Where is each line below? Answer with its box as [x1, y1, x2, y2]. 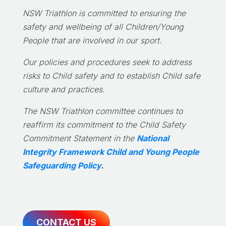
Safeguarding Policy [22, 160, 101, 171]
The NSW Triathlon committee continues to [22, 106, 183, 117]
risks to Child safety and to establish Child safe [22, 71, 200, 81]
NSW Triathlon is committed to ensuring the [22, 8, 186, 19]
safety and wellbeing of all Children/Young [22, 22, 184, 32]
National [136, 133, 169, 144]
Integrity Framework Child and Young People [22, 147, 199, 157]
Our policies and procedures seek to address [22, 57, 192, 68]
